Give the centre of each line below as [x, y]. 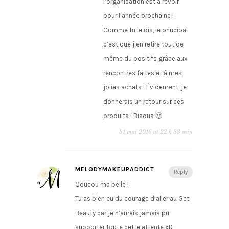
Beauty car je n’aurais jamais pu [122, 213]
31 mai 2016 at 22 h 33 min [156, 132]
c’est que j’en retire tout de [143, 44]
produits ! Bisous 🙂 [132, 116]
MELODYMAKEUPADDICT [114, 169]
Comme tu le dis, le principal [145, 30]
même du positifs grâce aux [145, 59]
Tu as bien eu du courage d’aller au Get [132, 199]
